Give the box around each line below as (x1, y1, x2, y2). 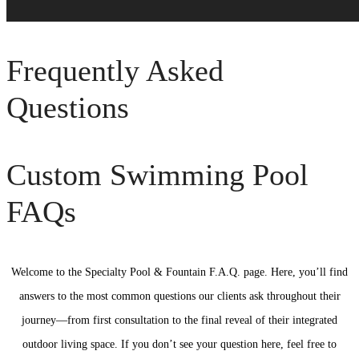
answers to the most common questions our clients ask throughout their (18, 290, 341, 302)
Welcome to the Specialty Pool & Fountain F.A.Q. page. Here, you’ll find (11, 266, 348, 278)
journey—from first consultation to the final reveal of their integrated (22, 314, 337, 326)
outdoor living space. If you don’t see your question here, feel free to (22, 338, 337, 350)
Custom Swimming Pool (6, 158, 309, 192)
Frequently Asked (6, 54, 224, 87)
